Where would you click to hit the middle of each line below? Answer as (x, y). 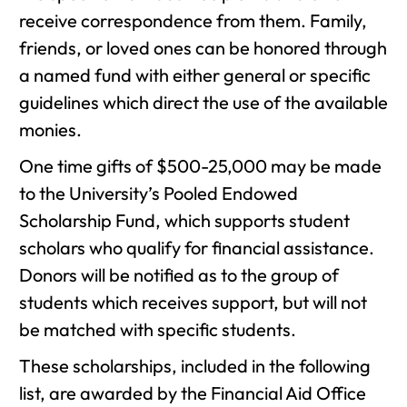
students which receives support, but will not (193, 302)
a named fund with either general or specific (195, 75)
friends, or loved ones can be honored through (203, 48)
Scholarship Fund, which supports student (184, 220)
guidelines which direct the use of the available (203, 102)
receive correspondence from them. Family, (193, 20)
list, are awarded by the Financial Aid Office (193, 393)
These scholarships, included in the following (195, 366)
